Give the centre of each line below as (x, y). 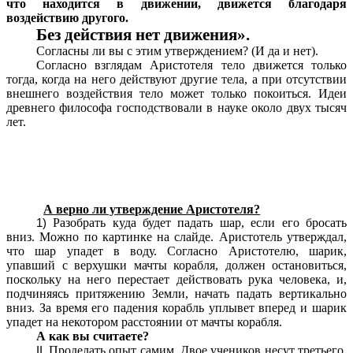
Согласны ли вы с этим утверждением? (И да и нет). (177, 50)
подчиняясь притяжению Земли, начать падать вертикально (176, 294)
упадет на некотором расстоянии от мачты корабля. (144, 322)
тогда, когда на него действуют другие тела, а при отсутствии (176, 79)
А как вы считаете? (92, 336)
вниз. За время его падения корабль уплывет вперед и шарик (176, 308)
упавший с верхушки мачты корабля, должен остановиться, (176, 266)
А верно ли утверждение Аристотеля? (152, 209)
